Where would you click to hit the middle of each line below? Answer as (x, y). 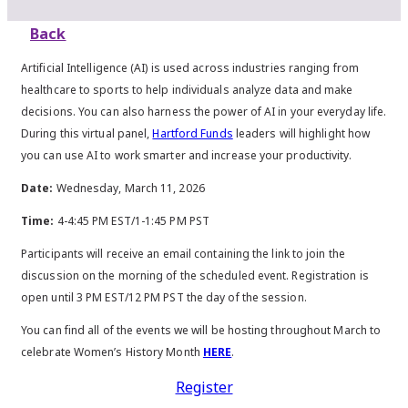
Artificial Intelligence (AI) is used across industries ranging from (190, 68)
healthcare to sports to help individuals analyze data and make (187, 90)
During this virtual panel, (87, 133)
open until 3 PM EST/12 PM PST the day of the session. (164, 297)
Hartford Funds (193, 133)
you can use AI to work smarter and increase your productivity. (187, 155)
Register (204, 387)
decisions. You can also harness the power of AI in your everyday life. (204, 112)
